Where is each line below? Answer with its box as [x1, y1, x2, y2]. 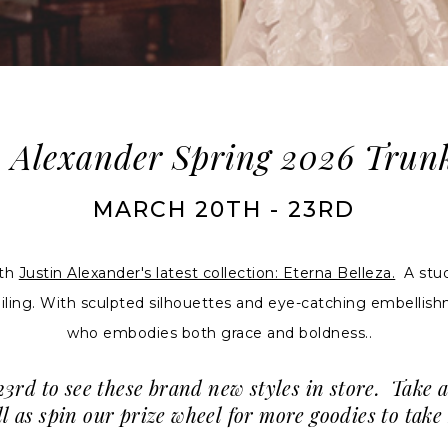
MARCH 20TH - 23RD [93, 196, 355, 224]
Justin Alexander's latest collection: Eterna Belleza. [18, 264, 396, 283]
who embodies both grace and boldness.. [67, 324, 381, 343]
